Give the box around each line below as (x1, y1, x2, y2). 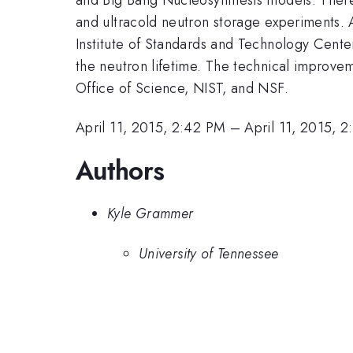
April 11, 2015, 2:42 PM (76, 117, 226, 139)
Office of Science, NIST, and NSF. (76, 77, 288, 98)
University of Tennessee (139, 243, 279, 264)
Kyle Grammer (107, 203, 194, 225)
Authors (76, 151, 165, 189)
